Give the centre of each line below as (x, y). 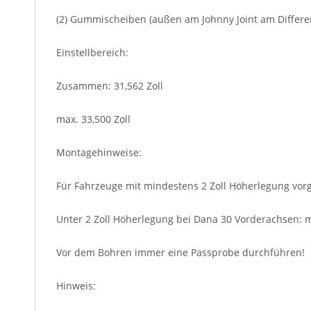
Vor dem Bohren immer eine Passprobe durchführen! (180, 252)
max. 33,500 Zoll (93, 119)
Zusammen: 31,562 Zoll (110, 85)
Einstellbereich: (92, 52)
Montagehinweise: (99, 152)
